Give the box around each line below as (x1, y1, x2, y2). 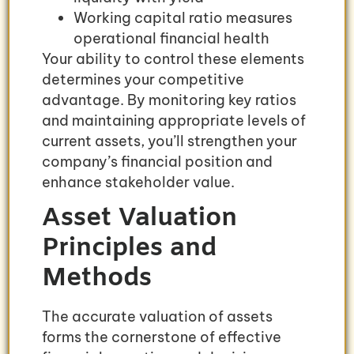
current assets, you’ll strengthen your (42, 131, 297, 150)
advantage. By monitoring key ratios (42, 90, 296, 109)
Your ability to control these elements (42, 49, 304, 68)
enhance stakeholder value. (42, 172, 235, 191)
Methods (42, 262, 152, 296)
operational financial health (73, 28, 269, 47)
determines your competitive (42, 70, 244, 88)
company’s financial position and (42, 152, 273, 171)
